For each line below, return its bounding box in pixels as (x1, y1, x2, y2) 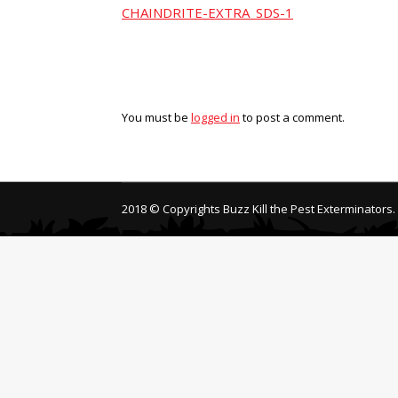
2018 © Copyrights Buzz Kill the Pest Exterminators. (122, 201, 395, 217)
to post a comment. (240, 109, 345, 125)
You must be (122, 109, 191, 125)
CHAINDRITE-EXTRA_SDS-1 (122, 4, 293, 21)
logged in (191, 109, 240, 125)
